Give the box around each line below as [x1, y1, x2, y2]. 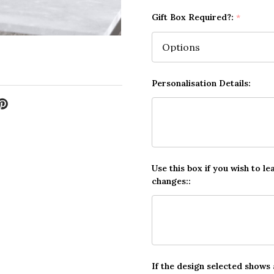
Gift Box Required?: [152, 12, 236, 23]
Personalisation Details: [152, 78, 251, 89]
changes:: [152, 176, 191, 187]
